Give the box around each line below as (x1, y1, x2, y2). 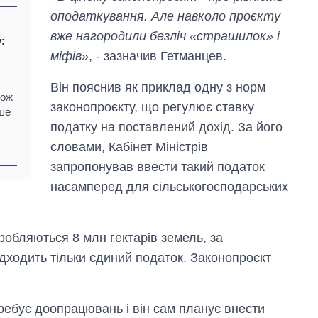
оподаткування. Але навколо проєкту (50, 9, 281, 23)
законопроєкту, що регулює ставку (50, 99, 255, 114)
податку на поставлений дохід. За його (50, 119, 283, 134)
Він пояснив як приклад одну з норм (50, 79, 266, 94)
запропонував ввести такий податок (50, 159, 265, 174)
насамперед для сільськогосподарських (50, 179, 289, 194)
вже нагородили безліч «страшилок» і (50, 28, 280, 43)
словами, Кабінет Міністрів (50, 139, 209, 154)
